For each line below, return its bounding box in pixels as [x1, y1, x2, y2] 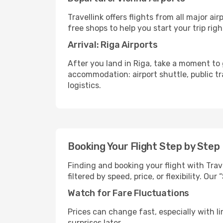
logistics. [68, 81, 101, 90]
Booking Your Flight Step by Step [68, 140, 220, 152]
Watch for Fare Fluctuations [68, 188, 190, 199]
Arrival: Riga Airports [68, 39, 158, 50]
